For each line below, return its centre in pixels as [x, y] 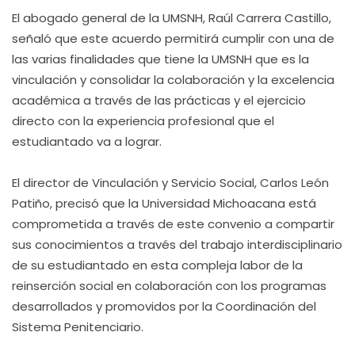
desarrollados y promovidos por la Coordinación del [164, 306]
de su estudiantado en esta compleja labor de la [157, 265]
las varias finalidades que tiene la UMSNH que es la [160, 59]
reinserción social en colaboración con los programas [169, 286]
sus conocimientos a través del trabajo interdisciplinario [177, 244]
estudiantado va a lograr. [87, 141]
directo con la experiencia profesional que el [143, 121]
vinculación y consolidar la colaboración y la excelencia [173, 80]
